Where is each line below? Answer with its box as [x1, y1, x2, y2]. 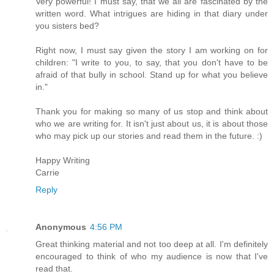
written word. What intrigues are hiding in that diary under [35, 8, 268, 18]
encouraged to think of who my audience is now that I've [35, 251, 268, 262]
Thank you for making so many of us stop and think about [35, 106, 268, 116]
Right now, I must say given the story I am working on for [35, 45, 268, 55]
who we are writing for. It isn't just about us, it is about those [35, 118, 268, 128]
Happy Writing [35, 155, 90, 165]
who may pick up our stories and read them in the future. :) [35, 130, 262, 141]
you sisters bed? [35, 20, 99, 31]
